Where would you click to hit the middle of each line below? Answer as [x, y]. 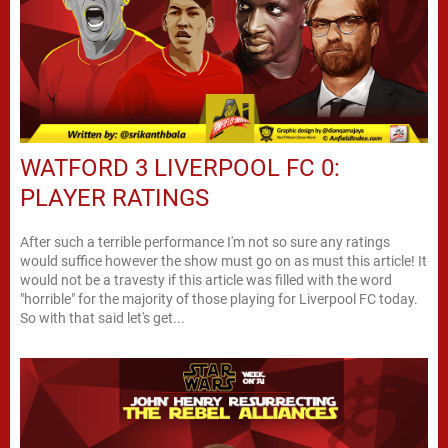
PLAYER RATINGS [114, 197]
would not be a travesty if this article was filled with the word [206, 279]
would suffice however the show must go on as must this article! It [223, 260]
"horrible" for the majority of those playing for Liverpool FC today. [219, 298]
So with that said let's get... [102, 317]
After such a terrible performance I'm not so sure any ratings [205, 241]
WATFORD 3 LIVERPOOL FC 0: [180, 167]
